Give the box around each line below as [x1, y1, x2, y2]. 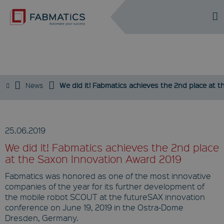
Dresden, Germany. [5, 212, 78, 223]
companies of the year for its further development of [5, 181, 204, 191]
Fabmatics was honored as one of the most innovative [5, 170, 211, 181]
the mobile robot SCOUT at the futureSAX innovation [5, 191, 205, 202]
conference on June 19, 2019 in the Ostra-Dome [5, 202, 183, 212]
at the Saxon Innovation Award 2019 [5, 152, 181, 165]
